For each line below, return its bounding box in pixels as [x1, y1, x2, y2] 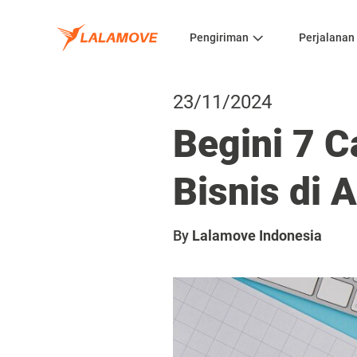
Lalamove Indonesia [192, 227, 322, 244]
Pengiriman [190, 31, 249, 44]
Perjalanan [299, 31, 355, 44]
